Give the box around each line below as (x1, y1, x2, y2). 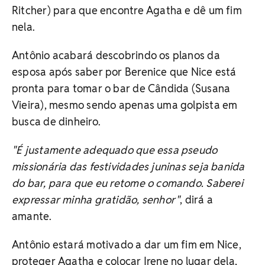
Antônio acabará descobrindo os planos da (12, 48, 220, 62)
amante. (12, 209, 52, 223)
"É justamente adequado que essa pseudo (12, 143, 218, 157)
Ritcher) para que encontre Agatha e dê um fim (12, 3, 242, 17)
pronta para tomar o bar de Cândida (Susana (12, 81, 231, 95)
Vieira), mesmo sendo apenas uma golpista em (12, 98, 238, 112)
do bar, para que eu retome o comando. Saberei (12, 176, 243, 190)
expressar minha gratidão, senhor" (12, 192, 180, 206)
